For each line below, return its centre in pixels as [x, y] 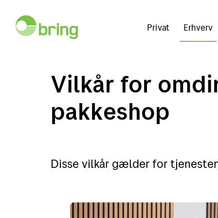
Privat [158, 27]
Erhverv [198, 27]
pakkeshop [110, 111]
